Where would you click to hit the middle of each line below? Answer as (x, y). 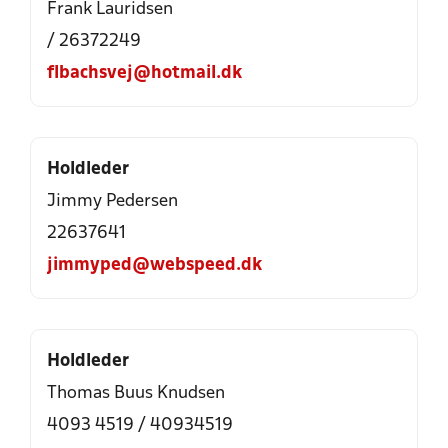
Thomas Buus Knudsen (136, 393)
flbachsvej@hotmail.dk (144, 73)
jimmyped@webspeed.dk (154, 265)
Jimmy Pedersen (112, 201)
